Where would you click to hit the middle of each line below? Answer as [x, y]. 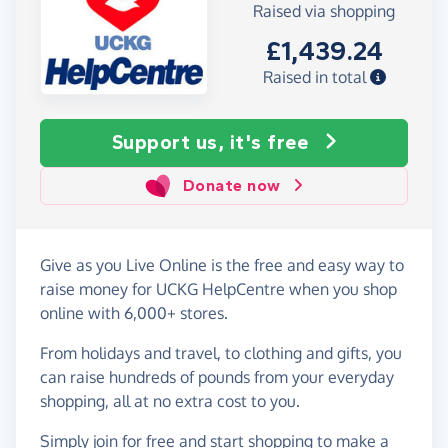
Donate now [231, 185]
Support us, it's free [209, 142]
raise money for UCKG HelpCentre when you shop [218, 288]
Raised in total [316, 77]
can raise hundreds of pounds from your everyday [217, 376]
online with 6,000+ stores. [134, 312]
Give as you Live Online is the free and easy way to [222, 264]
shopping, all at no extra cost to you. [170, 400]
